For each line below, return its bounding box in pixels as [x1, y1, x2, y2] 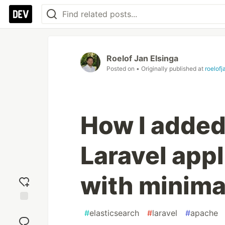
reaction [11, 213, 38, 222]
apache [190, 208, 218, 218]
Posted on [106, 65, 136, 72]
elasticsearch [89, 208, 139, 218]
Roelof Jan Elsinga [106, 53, 178, 63]
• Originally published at [136, 65, 205, 72]
